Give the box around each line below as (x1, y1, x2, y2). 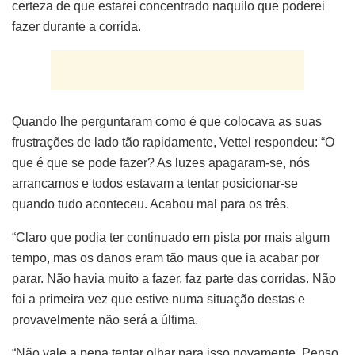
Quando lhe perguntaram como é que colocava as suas (12, 114, 322, 128)
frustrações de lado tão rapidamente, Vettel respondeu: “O (12, 135, 334, 149)
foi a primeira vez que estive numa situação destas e (12, 292, 305, 306)
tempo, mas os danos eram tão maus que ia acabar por (12, 250, 319, 265)
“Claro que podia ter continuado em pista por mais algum (12, 230, 330, 244)
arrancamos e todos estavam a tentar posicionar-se (12, 176, 298, 190)
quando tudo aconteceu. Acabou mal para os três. (12, 197, 289, 211)
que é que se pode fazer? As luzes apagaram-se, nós (12, 155, 310, 170)
